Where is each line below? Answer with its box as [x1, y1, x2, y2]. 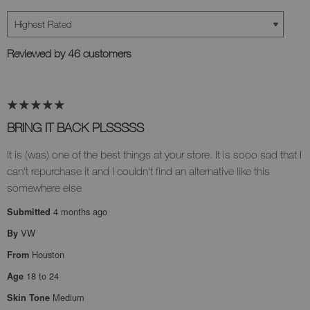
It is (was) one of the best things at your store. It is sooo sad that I [7, 148, 302, 161]
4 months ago [53, 205, 107, 219]
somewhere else [7, 181, 82, 194]
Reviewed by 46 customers [7, 47, 131, 60]
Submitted [7, 206, 53, 219]
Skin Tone [7, 291, 53, 304]
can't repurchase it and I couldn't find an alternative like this [7, 165, 270, 178]
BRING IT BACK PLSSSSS [7, 120, 144, 136]
